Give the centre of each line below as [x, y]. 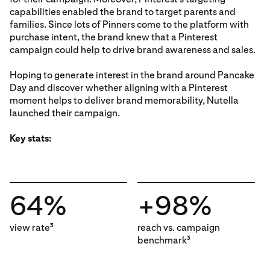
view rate [30, 228]
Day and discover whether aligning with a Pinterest [119, 88]
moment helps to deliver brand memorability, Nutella [124, 100]
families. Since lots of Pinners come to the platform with [129, 24]
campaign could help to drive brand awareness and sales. [133, 50]
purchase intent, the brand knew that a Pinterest [114, 37]
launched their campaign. [65, 113]
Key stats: [30, 138]
